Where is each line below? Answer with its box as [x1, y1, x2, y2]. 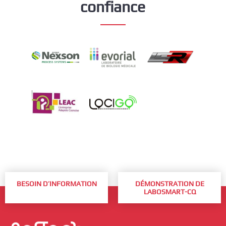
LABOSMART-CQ [143, 187, 196, 196]
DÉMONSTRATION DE [135, 179, 204, 188]
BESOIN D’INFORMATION [16, 179, 97, 188]
